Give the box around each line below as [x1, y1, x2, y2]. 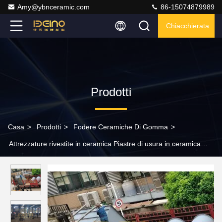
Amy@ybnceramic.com [17, 3, 90, 11]
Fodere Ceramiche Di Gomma [73, 123, 168, 131]
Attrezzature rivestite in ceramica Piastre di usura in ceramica [9, 140, 201, 148]
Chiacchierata [166, 22, 209, 30]
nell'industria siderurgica [8, 157, 84, 165]
